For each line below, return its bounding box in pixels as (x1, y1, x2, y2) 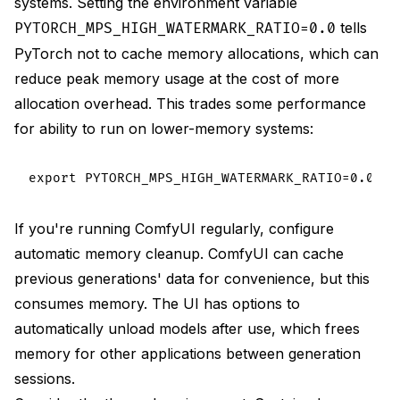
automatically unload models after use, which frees (14, 320, 360, 338)
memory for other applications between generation (14, 345, 361, 363)
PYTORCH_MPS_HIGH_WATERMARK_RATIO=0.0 (14, 20, 336, 38)
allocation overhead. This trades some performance (14, 95, 366, 113)
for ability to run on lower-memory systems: (14, 120, 313, 138)
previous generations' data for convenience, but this (14, 270, 370, 288)
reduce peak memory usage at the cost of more (14, 70, 339, 88)
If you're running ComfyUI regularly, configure (14, 220, 334, 238)
